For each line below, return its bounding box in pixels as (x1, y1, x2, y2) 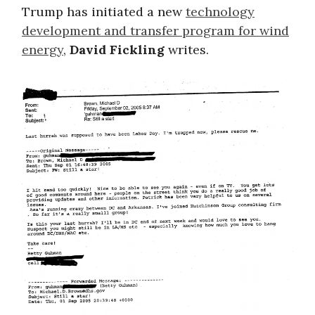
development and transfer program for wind (22, 22, 289, 39)
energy (22, 41, 63, 58)
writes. (165, 41, 209, 58)
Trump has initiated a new (22, 3, 186, 20)
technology (186, 3, 255, 20)
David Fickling (70, 41, 165, 58)
